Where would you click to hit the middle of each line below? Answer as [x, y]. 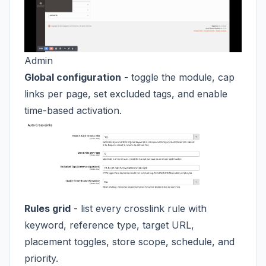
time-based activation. [73, 110]
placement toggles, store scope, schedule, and [129, 241]
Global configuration [73, 77]
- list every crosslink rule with [139, 208]
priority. [41, 258]
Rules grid [47, 208]
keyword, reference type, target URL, [109, 225]
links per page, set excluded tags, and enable [126, 94]
